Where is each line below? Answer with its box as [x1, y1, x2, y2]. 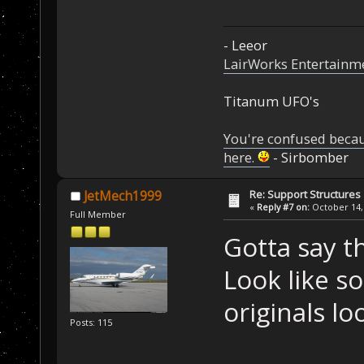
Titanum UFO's [223, 91, 319, 110]
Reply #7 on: [257, 200, 310, 213]
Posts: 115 [70, 315, 113, 328]
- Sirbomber [269, 147, 349, 167]
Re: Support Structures [249, 186, 362, 201]
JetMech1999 [83, 187, 162, 205]
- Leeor [223, 35, 267, 54]
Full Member [70, 207, 127, 220]
